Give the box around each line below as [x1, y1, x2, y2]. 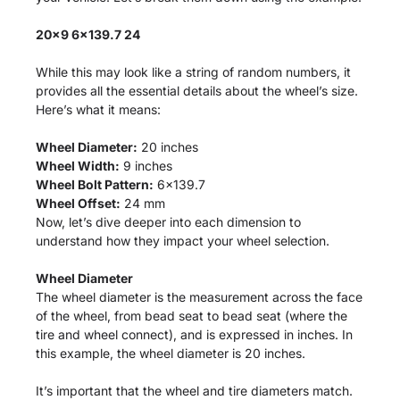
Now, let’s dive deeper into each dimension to [36, 214, 301, 230]
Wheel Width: [36, 158, 120, 174]
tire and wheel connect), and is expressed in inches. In [36, 327, 353, 343]
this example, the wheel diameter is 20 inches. [36, 346, 305, 362]
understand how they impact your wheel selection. [36, 233, 329, 249]
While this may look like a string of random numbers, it [36, 64, 351, 80]
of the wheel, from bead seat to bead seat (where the [36, 308, 347, 324]
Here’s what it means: [36, 102, 161, 118]
